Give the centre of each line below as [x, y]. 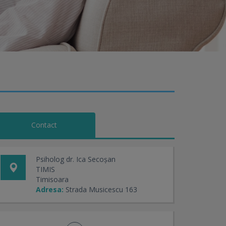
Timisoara [52, 179]
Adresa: [50, 189]
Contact [44, 125]
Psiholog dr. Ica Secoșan [76, 159]
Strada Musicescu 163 [101, 189]
